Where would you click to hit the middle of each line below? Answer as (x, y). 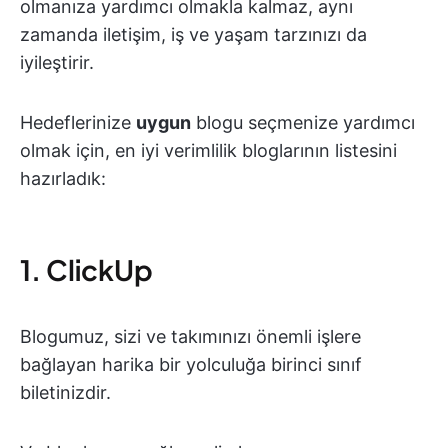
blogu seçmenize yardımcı (303, 122)
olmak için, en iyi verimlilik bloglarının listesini (208, 150)
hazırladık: (63, 178)
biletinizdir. (65, 392)
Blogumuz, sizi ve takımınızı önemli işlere (190, 336)
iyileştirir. (57, 62)
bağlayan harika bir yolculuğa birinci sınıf (191, 364)
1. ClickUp (86, 269)
